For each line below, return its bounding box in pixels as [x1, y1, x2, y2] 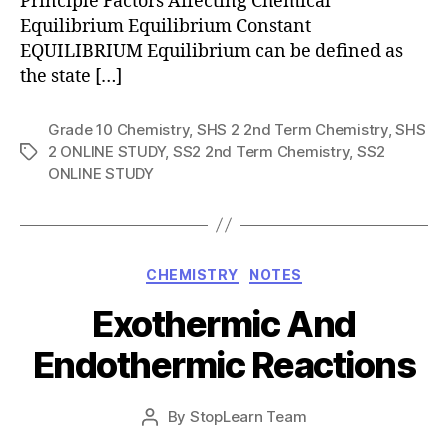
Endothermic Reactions [32, 343, 416, 387]
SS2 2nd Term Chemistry [172, 141, 350, 161]
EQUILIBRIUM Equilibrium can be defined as [20, 39, 403, 63]
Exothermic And [92, 302, 356, 346]
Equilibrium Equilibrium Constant [20, 14, 311, 38]
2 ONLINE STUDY [48, 141, 166, 161]
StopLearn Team [189, 407, 307, 426]
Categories [223, 259, 312, 281]
